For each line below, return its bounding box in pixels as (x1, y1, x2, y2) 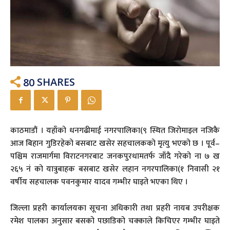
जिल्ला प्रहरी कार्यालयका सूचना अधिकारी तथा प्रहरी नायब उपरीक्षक (10, 201, 220, 216)
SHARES (37, 75, 75, 89)
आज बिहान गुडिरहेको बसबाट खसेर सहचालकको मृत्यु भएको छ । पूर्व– (10, 137, 220, 151)
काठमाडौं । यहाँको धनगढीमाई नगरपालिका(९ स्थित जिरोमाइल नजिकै (10, 124, 220, 138)
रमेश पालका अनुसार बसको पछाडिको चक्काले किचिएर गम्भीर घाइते (10, 214, 220, 228)
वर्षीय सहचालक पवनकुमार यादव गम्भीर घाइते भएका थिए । (10, 175, 188, 189)
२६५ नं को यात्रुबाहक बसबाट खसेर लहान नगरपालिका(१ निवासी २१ (10, 162, 220, 177)
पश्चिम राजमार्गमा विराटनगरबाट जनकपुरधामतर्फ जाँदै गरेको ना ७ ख (10, 149, 220, 164)
